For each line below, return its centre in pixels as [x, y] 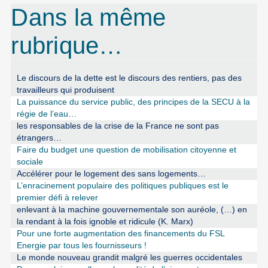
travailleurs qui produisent [65, 90]
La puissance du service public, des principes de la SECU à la [133, 102]
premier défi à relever [57, 197]
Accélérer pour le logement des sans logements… [111, 173]
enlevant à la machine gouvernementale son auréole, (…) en [132, 209]
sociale [30, 162]
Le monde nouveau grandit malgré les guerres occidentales [129, 257]
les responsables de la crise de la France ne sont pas [118, 126]
